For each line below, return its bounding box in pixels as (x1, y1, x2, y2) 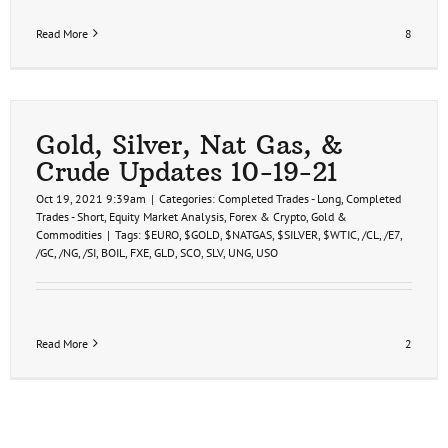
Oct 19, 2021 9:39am (36, 190, 146, 206)
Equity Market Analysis (109, 208, 224, 224)
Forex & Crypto (229, 208, 306, 224)
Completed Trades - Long (218, 190, 341, 206)
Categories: (159, 190, 218, 206)
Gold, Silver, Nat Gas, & (36, 127, 342, 161)
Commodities (36, 226, 102, 242)
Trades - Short (36, 208, 104, 224)
